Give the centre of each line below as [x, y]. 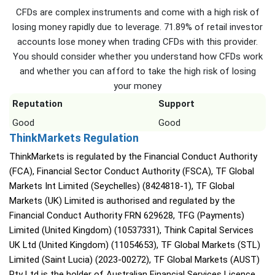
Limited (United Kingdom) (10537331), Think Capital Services [131, 230]
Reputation [37, 104]
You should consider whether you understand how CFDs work [137, 57]
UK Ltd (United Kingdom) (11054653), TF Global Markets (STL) [135, 245]
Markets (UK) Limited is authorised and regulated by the [122, 201]
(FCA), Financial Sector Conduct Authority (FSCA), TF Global [132, 172]
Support [176, 104]
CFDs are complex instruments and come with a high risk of [137, 13]
